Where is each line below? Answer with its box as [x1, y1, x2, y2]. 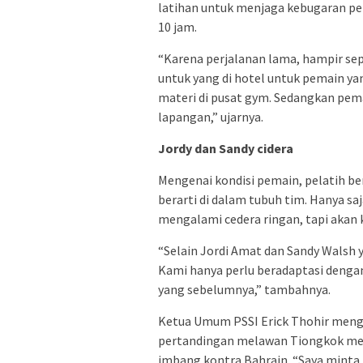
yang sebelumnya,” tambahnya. [158, 280, 331, 297]
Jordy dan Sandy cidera [158, 139, 296, 156]
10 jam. [158, 18, 197, 35]
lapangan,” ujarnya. [158, 108, 263, 125]
